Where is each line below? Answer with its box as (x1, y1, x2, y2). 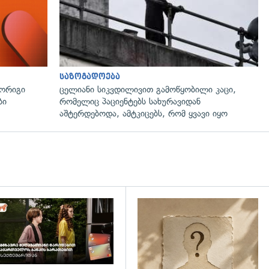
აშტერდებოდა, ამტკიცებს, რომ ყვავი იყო (59, 107, 228, 119)
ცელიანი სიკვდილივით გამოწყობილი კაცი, (59, 83, 236, 95)
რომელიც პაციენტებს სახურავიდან (59, 95, 201, 107)
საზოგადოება (59, 71, 120, 81)
